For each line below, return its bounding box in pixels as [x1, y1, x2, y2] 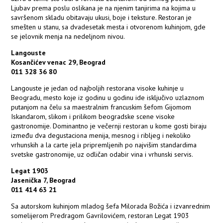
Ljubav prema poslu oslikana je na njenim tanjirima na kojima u [11, 3, 196, 13]
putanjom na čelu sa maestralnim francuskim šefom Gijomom [11, 103, 192, 112]
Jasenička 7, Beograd [11, 176, 76, 185]
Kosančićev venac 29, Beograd [11, 58, 106, 67]
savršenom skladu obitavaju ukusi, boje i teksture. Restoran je [11, 13, 192, 22]
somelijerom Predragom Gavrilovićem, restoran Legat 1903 [11, 211, 190, 221]
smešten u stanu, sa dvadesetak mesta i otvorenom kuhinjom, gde [11, 22, 206, 32]
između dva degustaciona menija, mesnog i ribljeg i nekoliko [11, 131, 191, 140]
